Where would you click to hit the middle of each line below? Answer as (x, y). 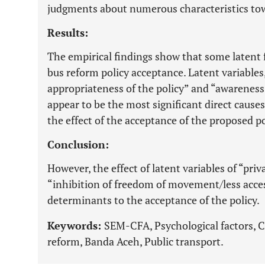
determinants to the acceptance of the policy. (153, 200)
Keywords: (76, 225)
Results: (68, 33)
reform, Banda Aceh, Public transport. (135, 241)
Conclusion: (78, 144)
